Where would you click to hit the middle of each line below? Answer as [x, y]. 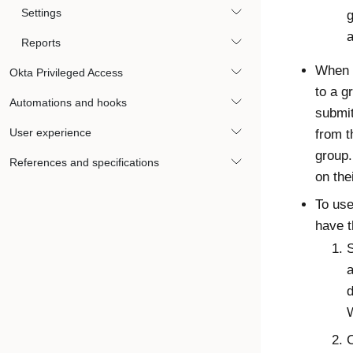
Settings [41, 13]
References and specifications [84, 162]
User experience [50, 132]
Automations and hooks [68, 102]
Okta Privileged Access [66, 72]
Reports [41, 43]
